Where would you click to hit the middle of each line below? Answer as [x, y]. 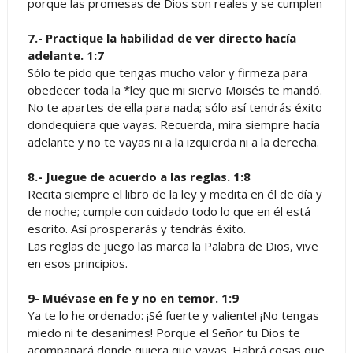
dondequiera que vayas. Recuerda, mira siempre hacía [173, 124]
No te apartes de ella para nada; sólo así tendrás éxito [175, 107]
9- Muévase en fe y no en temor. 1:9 [133, 297]
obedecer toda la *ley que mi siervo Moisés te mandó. [175, 89]
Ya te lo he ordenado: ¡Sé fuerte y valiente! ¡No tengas [173, 315]
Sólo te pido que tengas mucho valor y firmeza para [167, 72]
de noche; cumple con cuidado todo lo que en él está [169, 211]
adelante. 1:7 [65, 55]
